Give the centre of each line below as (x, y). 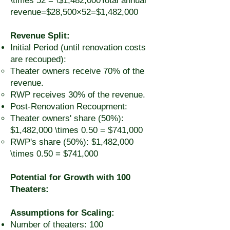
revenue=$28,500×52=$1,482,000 (74, 12)
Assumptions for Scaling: (62, 213)
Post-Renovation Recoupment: (69, 107)
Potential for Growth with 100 (70, 177)
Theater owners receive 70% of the (77, 71)
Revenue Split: (40, 36)
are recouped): (38, 59)
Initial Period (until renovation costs (78, 47)
